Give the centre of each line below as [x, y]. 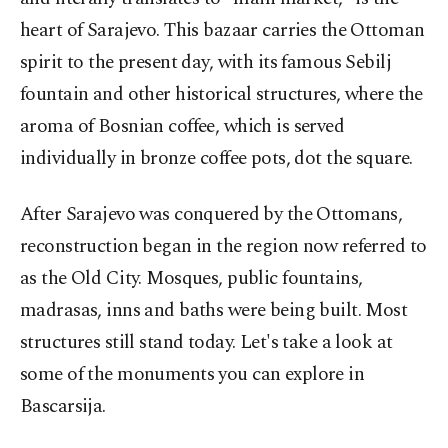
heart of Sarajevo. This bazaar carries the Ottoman [222, 31]
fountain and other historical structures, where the [221, 95]
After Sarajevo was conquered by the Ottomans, [211, 215]
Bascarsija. [63, 407]
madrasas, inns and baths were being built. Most [214, 311]
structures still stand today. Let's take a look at [206, 343]
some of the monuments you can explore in [192, 375]
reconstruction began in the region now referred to [223, 247]
